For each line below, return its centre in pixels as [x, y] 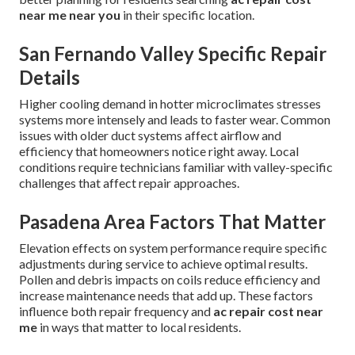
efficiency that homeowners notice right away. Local [159, 151]
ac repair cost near [268, 311]
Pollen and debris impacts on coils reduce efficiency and [170, 279]
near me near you [70, 14]
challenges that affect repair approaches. [129, 182]
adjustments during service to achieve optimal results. [163, 263]
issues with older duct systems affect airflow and [150, 135]
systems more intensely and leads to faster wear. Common [175, 119]
